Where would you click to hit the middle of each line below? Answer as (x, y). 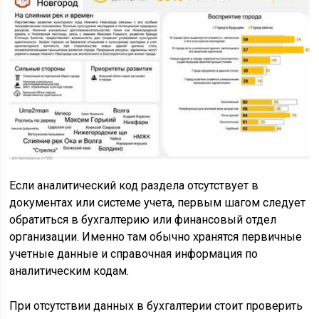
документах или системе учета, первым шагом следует (158, 203)
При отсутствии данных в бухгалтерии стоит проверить (156, 306)
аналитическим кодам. (69, 271)
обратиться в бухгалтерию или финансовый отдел (143, 220)
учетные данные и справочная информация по (134, 254)
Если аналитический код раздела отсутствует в (134, 186)
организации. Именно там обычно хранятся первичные (156, 237)
